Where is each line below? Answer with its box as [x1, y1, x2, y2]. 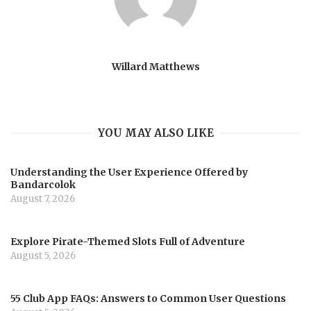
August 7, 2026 [10, 193, 75, 205]
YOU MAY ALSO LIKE [97, 126, 214, 140]
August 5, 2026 [10, 250, 76, 262]
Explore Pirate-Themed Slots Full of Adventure [10, 235, 245, 249]
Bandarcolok [10, 178, 76, 192]
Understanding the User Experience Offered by [10, 166, 248, 179]
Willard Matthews [111, 60, 200, 73]
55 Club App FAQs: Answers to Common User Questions [10, 292, 286, 305]
